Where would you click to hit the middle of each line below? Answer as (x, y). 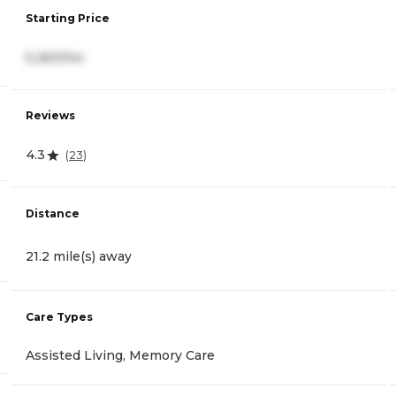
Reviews (50, 116)
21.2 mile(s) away (79, 256)
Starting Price (68, 19)
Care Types (59, 316)
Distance (53, 213)
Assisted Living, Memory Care (120, 355)
